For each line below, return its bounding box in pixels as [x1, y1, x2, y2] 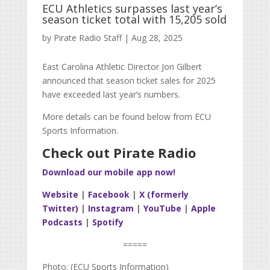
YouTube [140, 202, 181, 215]
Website [42, 189, 78, 201]
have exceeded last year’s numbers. [42, 89, 180, 101]
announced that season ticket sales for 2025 [42, 75, 216, 87]
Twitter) [42, 202, 78, 215]
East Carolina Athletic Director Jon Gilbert [42, 61, 202, 73]
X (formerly [136, 189, 189, 201]
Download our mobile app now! [42, 166, 175, 178]
